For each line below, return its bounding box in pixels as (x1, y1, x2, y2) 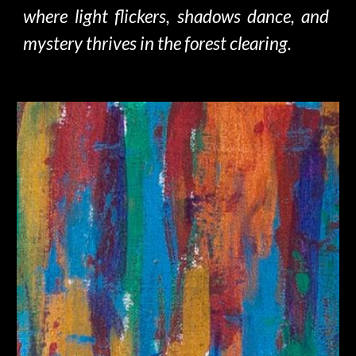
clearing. (226, 33, 292, 54)
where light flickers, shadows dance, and (23, 6, 330, 27)
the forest (157, 33, 227, 54)
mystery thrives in (23, 33, 158, 54)
